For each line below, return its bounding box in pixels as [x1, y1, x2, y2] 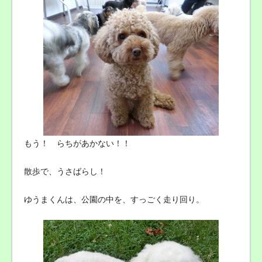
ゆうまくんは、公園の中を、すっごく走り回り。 [24, 195, 204, 205]
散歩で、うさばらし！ [24, 167, 106, 177]
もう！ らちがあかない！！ [24, 139, 130, 149]
